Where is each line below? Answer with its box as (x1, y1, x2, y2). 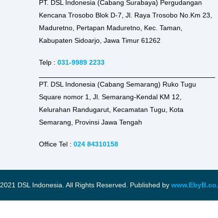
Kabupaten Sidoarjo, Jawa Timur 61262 (39, 36, 161, 44)
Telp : (39, 58, 58, 66)
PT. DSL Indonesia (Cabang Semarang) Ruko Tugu (39, 80, 197, 89)
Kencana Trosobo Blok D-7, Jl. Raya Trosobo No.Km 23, (39, 11, 213, 19)
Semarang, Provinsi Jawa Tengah (39, 118, 143, 127)
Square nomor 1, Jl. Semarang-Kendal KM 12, (39, 93, 182, 101)
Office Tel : (39, 140, 74, 148)
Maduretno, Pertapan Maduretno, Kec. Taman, (39, 23, 183, 32)
